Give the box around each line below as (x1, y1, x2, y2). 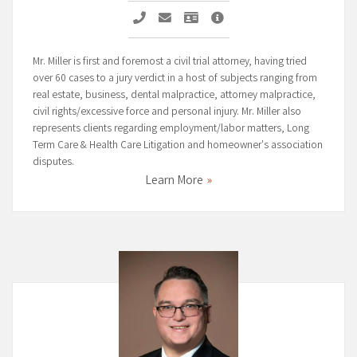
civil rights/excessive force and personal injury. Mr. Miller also (33, 104, 301, 120)
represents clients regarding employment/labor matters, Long (33, 120, 309, 137)
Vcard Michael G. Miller (200, 9, 312, 28)
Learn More (145, 171, 203, 190)
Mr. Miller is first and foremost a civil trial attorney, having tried (33, 53, 307, 70)
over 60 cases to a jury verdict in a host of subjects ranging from (33, 70, 317, 87)
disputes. (33, 154, 74, 171)
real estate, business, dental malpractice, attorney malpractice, (33, 87, 316, 104)
